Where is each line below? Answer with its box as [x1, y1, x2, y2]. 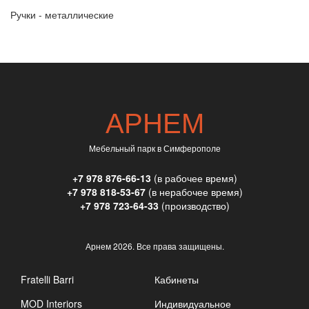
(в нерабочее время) [145, 184, 243, 199]
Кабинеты [154, 272, 199, 286]
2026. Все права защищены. [112, 239, 224, 252]
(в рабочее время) [150, 170, 237, 185]
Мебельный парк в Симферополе [88, 141, 221, 154]
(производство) [158, 198, 230, 212]
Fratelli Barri [21, 272, 74, 286]
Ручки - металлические [10, 7, 114, 21]
